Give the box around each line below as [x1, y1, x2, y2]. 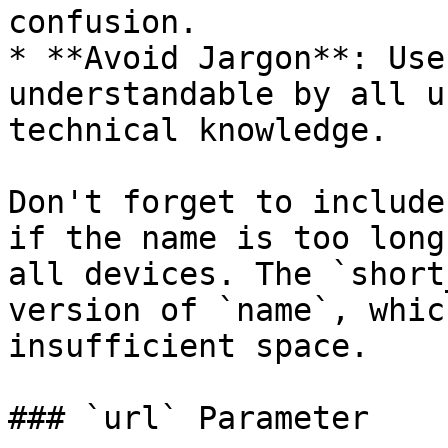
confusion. [8, 4, 198, 40]
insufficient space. [8, 328, 369, 364]
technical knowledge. [8, 112, 388, 148]
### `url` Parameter [8, 400, 369, 436]
